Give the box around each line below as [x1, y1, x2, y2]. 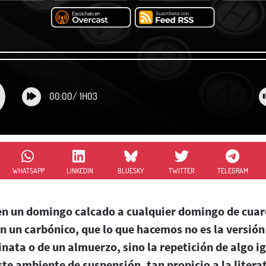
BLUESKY [118, 166, 144, 175]
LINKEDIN [66, 166, 93, 175]
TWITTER [169, 166, 195, 175]
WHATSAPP [12, 166, 45, 175]
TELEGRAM [217, 166, 248, 175]
